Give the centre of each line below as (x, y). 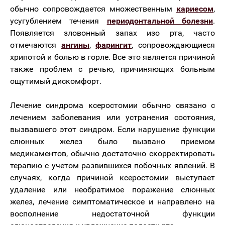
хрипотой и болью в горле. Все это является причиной (113, 57)
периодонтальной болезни (160, 21)
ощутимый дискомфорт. (56, 81)
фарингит (114, 45)
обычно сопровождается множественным (93, 9)
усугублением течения (59, 21)
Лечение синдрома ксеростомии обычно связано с (113, 105)
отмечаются (36, 45)
